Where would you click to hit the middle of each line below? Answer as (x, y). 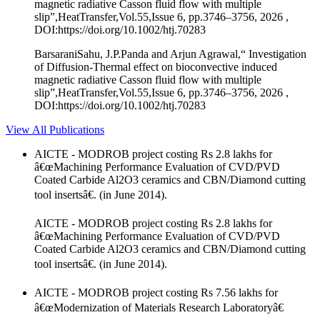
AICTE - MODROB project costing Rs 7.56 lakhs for (156, 292)
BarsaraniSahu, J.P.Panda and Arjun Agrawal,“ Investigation (170, 54)
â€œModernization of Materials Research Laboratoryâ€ (159, 307)
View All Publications (55, 129)
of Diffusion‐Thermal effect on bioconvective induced (156, 66)
